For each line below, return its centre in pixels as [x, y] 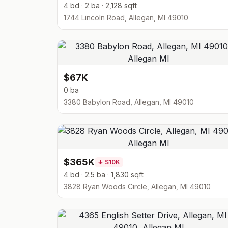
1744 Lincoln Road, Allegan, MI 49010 [126, 18]
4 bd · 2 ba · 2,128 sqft [100, 5]
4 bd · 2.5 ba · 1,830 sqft [104, 174]
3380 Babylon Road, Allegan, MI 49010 [129, 102]
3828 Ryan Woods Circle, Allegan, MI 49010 [137, 187]
